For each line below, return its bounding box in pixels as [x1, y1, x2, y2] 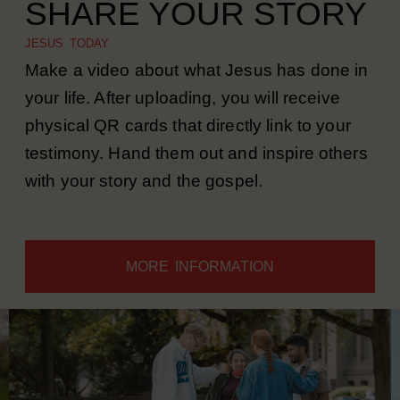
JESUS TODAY [25, 60, 115, 73]
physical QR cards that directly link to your [25, 139, 351, 158]
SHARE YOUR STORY [25, 18, 367, 55]
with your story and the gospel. [25, 195, 263, 213]
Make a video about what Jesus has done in [25, 84, 369, 103]
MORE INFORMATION [126, 282, 274, 297]
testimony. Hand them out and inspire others [25, 167, 368, 186]
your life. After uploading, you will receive [25, 112, 340, 130]
